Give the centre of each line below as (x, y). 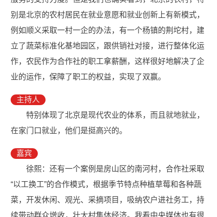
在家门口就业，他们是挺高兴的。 (69, 131)
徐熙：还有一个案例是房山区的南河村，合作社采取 (116, 169)
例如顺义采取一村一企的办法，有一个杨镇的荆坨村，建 (108, 31)
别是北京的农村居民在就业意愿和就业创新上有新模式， (108, 15)
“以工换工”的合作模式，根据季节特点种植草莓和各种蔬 (106, 185)
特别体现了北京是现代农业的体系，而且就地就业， (116, 115)
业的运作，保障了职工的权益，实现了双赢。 (89, 77)
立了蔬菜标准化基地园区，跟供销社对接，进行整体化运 (108, 46)
